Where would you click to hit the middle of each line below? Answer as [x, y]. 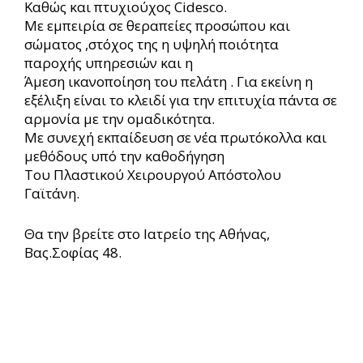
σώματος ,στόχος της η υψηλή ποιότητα [152, 44]
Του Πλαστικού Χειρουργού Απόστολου [153, 174]
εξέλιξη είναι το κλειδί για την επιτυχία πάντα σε [181, 100]
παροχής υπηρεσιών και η [109, 62]
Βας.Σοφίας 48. [73, 253]
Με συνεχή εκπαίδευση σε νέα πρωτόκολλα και [175, 137]
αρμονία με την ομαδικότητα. [120, 118]
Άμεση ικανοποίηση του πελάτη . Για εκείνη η [169, 81]
